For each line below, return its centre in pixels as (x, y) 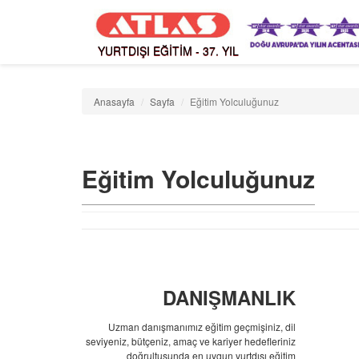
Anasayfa (114, 101)
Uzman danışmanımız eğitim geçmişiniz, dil (202, 327)
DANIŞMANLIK (229, 297)
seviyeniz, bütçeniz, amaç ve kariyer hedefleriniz (190, 341)
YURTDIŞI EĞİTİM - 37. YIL (168, 50)
